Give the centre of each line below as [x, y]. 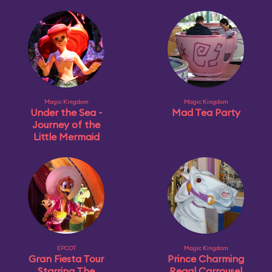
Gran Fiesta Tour [66, 259]
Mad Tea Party [206, 112]
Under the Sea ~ [66, 112]
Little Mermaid [66, 137]
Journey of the [66, 124]
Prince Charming [206, 259]
